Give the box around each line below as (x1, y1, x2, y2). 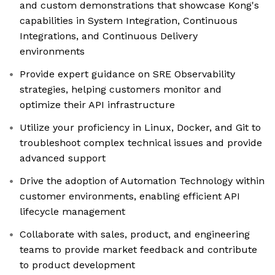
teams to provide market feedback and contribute (20, 244, 257, 256)
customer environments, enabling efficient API (20, 190, 240, 203)
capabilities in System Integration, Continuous (20, 15, 238, 27)
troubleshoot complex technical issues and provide (20, 137, 262, 149)
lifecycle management (20, 206, 125, 218)
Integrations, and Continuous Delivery (20, 30, 198, 42)
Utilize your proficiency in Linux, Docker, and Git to (20, 122, 261, 134)
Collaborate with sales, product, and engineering (20, 228, 250, 241)
